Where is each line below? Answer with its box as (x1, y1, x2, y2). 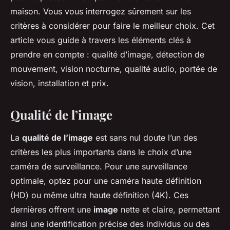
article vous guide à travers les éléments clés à (10, 35, 191, 46)
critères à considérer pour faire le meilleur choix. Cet (10, 21, 215, 31)
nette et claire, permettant (118, 204, 220, 215)
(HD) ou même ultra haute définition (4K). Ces (10, 190, 188, 201)
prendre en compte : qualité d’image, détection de (10, 49, 204, 60)
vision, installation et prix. (10, 78, 109, 89)
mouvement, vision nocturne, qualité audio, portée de (10, 64, 217, 74)
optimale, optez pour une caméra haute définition (10, 176, 201, 186)
